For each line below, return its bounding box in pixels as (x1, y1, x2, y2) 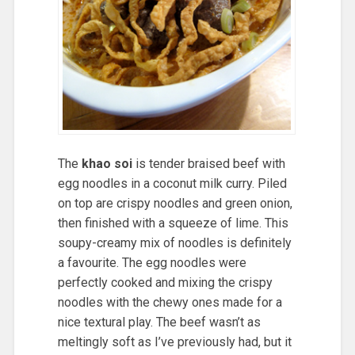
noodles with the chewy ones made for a (57, 295, 282, 311)
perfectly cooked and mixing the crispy (57, 275, 273, 291)
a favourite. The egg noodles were (57, 255, 246, 271)
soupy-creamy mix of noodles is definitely (57, 235, 292, 251)
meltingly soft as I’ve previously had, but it (57, 334, 292, 350)
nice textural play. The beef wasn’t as (57, 315, 261, 330)
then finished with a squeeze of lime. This (57, 216, 288, 231)
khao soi (81, 156, 132, 172)
